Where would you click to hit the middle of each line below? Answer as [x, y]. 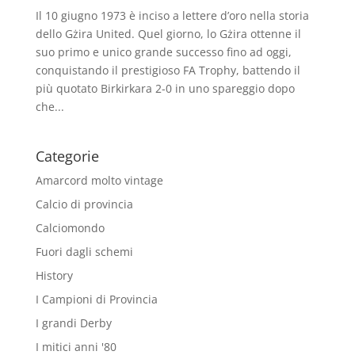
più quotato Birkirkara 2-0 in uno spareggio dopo [165, 88]
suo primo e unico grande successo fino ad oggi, [163, 52]
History [54, 275]
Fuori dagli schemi [84, 251]
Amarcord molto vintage [99, 180]
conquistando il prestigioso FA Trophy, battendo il [168, 70]
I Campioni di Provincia [96, 299]
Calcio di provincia [84, 204]
